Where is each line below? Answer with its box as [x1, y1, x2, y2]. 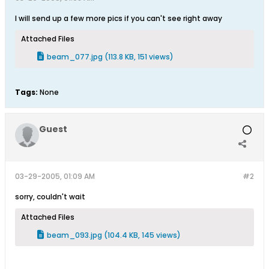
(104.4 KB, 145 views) [104, 230, 181, 240]
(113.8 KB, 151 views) [104, 52, 174, 62]
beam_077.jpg [47, 52, 103, 62]
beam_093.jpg [47, 230, 102, 240]
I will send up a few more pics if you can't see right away [15, 13, 222, 23]
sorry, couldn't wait [15, 192, 85, 202]
